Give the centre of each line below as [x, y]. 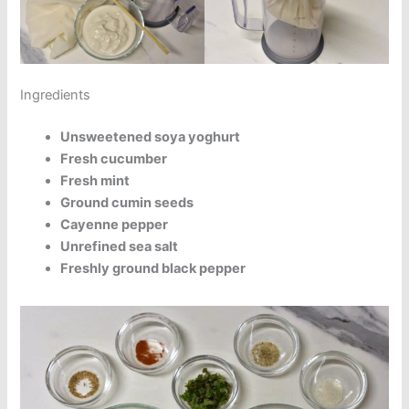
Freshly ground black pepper [153, 269]
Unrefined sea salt [120, 247]
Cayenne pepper [115, 225]
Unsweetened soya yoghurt [151, 137]
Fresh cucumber [114, 159]
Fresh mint [95, 181]
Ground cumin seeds [127, 203]
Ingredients [56, 95]
